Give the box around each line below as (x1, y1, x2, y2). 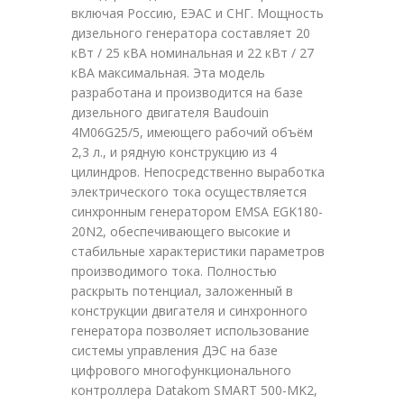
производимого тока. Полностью (71, 262, 277, 280)
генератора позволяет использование (71, 322, 309, 340)
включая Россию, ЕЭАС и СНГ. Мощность (71, 5, 324, 23)
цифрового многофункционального (71, 362, 291, 380)
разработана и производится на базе (71, 84, 303, 102)
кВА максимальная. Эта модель (71, 64, 265, 82)
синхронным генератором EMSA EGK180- (71, 203, 323, 221)
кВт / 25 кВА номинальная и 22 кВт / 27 (71, 44, 314, 62)
